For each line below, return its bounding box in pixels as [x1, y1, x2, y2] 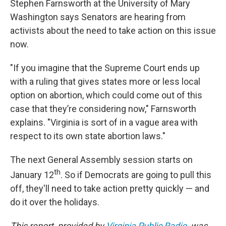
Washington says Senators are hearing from [10, 12, 186, 23]
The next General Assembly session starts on [10, 154, 193, 165]
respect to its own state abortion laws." [10, 131, 165, 142]
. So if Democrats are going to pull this [61, 169, 211, 181]
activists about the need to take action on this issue [10, 25, 216, 36]
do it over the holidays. [10, 197, 99, 208]
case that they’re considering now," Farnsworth [10, 103, 196, 115]
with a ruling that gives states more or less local [10, 76, 200, 87]
